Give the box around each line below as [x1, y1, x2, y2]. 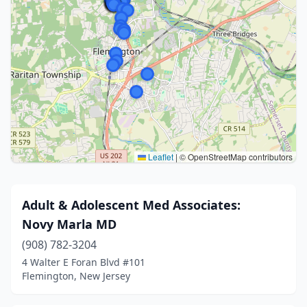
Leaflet [146, 151, 173, 162]
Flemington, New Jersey [22, 269, 130, 282]
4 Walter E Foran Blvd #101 [22, 256, 145, 269]
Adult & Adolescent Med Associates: [22, 197, 241, 213]
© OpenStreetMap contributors [177, 151, 293, 162]
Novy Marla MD [22, 216, 116, 232]
